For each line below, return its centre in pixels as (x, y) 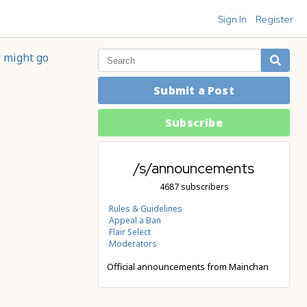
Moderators (133, 243)
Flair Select (130, 232)
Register (274, 19)
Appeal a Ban (135, 220)
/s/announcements (194, 169)
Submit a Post (194, 90)
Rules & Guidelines (146, 208)
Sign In (232, 19)
